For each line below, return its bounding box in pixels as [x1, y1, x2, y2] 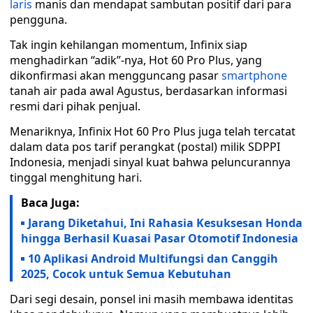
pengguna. [10, 12, 67, 27]
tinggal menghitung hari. [10, 170, 142, 185]
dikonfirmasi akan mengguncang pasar [10, 68, 221, 83]
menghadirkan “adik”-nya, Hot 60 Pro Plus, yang [10, 52, 262, 68]
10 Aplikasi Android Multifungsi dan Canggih [28, 251, 278, 266]
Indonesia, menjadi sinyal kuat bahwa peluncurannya [10, 154, 291, 170]
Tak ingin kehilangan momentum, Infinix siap [10, 37, 247, 52]
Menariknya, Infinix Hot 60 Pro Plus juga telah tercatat [10, 124, 296, 139]
